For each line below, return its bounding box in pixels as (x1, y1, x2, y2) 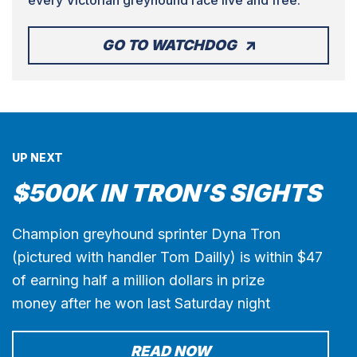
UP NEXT (12, 150, 63, 164)
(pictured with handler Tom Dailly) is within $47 (12, 248, 323, 265)
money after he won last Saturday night (12, 294, 270, 312)
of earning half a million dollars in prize (12, 271, 265, 288)
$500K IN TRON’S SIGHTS (12, 178, 321, 207)
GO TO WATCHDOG (101, 36, 237, 53)
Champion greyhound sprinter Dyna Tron (12, 225, 280, 242)
